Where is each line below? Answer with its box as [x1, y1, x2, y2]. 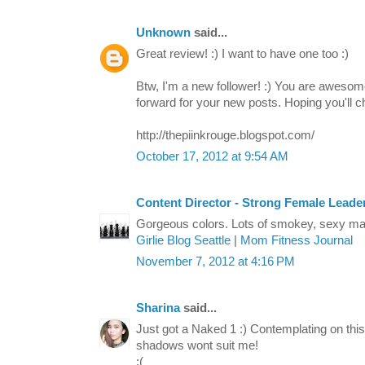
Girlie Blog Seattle [136, 234, 231, 248]
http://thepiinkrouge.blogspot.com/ [136, 129, 314, 143]
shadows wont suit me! [136, 339, 258, 353]
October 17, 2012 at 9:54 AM [136, 150, 288, 164]
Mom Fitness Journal [240, 234, 353, 248]
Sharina [136, 301, 180, 315]
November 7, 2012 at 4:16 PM [136, 255, 295, 269]
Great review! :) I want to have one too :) [136, 47, 349, 61]
